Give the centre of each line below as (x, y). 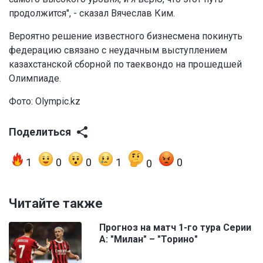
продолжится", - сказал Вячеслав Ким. (92, 14)
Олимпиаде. (35, 79)
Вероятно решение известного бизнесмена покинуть (126, 36)
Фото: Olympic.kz (45, 102)
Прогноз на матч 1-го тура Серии (175, 228)
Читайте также (56, 204)
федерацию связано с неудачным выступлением (118, 50)
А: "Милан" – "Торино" (149, 240)
